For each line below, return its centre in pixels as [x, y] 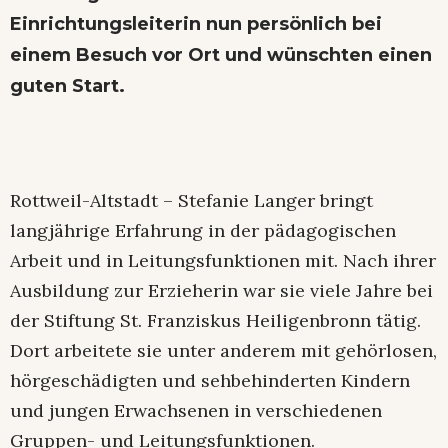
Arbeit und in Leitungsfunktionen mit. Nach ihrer [223, 261]
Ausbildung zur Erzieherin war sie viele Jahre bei [221, 291]
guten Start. [67, 86]
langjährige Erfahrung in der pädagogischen [203, 231]
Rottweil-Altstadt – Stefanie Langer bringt [191, 201]
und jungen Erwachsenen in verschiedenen [196, 411]
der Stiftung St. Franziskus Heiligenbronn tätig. [215, 321]
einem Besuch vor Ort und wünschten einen [221, 55]
